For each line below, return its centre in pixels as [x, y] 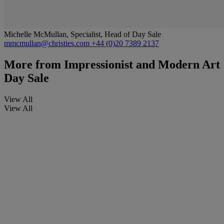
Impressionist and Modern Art [140, 64]
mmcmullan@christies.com [48, 43]
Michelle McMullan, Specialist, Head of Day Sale [82, 34]
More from [32, 64]
